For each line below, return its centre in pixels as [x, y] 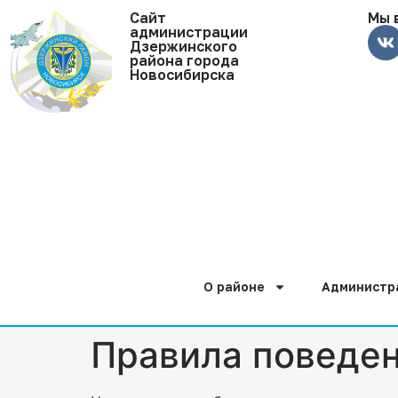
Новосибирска [182, 75]
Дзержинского [183, 46]
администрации [189, 32]
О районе [234, 287]
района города [184, 60]
